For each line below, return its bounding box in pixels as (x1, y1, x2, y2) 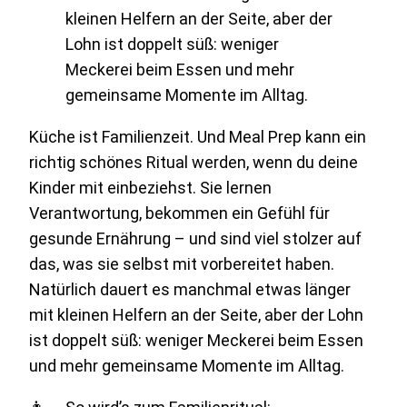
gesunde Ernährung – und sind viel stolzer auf (29, 229, 362, 249)
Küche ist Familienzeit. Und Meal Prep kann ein (29, 127, 366, 147)
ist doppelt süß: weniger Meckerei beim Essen (29, 331, 363, 351)
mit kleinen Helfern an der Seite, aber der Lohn (29, 305, 363, 325)
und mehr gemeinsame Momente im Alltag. (29, 356, 344, 376)
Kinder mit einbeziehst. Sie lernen (29, 178, 272, 198)
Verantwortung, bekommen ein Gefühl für (29, 203, 330, 223)
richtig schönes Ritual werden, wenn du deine (29, 153, 358, 173)
